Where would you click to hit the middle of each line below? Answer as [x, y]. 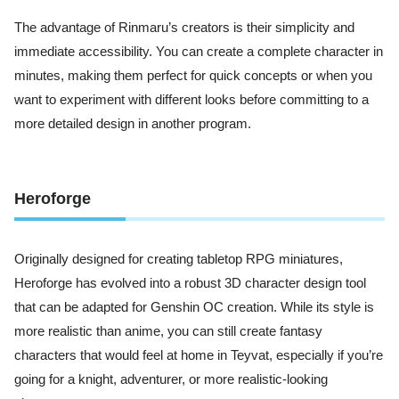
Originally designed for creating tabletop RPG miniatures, [179, 259]
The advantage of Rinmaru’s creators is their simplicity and [184, 28]
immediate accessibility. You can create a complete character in [199, 52]
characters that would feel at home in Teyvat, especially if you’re [199, 355]
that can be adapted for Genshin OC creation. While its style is [194, 307]
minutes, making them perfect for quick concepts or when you [193, 76]
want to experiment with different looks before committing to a [191, 100]
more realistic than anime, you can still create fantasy [168, 331]
